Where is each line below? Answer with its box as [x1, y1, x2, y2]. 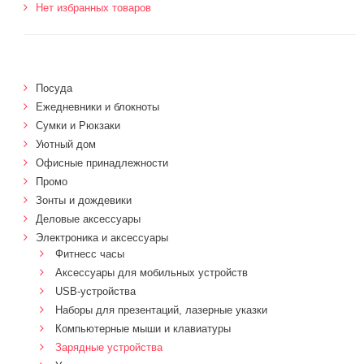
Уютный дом [36, 138, 96, 150]
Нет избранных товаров [36, 2, 151, 14]
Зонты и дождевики [36, 194, 132, 206]
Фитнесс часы [55, 248, 124, 260]
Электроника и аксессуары [36, 232, 168, 244]
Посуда [36, 82, 72, 94]
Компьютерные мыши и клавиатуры [55, 323, 231, 335]
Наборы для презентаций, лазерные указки [55, 304, 267, 316]
